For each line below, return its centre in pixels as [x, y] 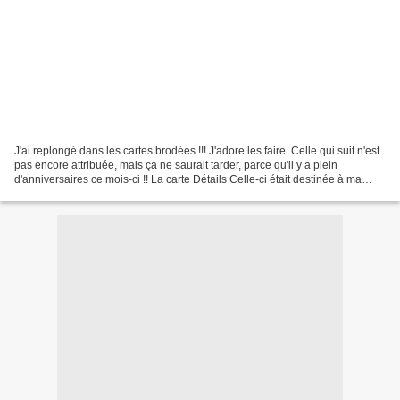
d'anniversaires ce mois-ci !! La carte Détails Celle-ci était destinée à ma [104, 179]
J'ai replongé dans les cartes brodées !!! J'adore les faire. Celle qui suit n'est [197, 150]
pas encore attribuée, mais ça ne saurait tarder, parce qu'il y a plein [176, 165]
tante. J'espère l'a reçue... [75, 193]
